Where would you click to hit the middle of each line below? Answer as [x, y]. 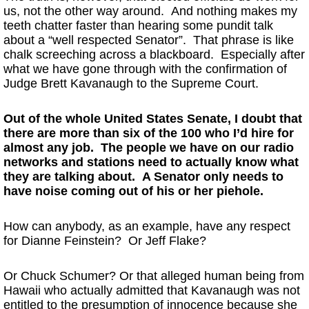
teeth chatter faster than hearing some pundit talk [138, 26]
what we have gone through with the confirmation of [145, 69]
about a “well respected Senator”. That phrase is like [149, 40]
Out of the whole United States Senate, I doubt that [153, 119]
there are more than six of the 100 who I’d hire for [149, 133]
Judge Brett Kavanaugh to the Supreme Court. [131, 83]
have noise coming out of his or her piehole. [133, 191]
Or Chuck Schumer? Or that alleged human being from [154, 276]
